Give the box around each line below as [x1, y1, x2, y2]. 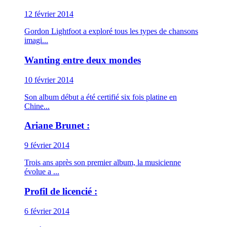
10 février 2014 [24, 75, 73, 84]
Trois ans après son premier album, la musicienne [24, 158, 181, 167]
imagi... [24, 36, 48, 45]
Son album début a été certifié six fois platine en [24, 92, 177, 101]
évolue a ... [24, 167, 59, 176]
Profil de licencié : [24, 185, 97, 197]
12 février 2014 [24, 10, 73, 19]
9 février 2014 [24, 141, 69, 150]
